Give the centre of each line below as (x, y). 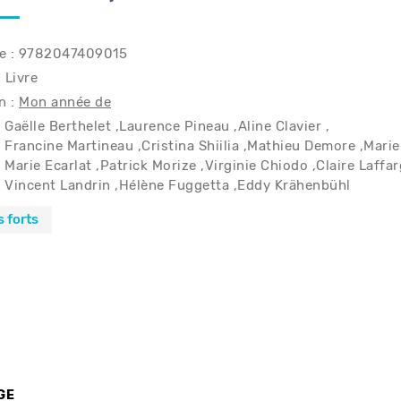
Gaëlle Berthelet (58, 127)
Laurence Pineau (175, 127)
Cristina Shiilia (190, 146)
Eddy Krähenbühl (294, 186)
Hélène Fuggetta (174, 186)
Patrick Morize (148, 166)
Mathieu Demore (301, 146)
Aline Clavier (279, 127)
